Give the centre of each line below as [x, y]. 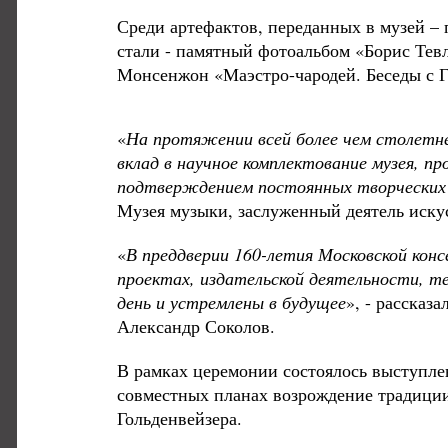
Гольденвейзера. [179, 418]
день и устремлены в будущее [231, 302]
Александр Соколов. [196, 326]
